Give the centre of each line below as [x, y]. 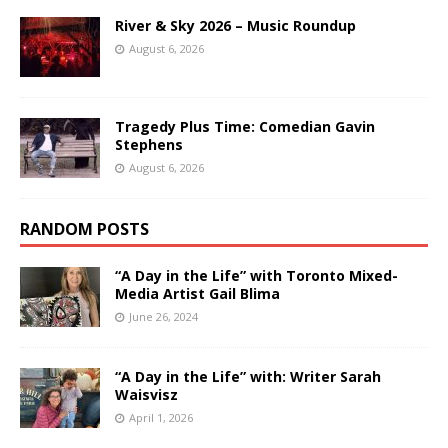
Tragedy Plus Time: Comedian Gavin [245, 126]
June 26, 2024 [163, 316]
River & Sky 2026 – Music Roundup [235, 25]
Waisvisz [146, 394]
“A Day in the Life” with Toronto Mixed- [256, 275]
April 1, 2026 [161, 417]
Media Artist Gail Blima [197, 293]
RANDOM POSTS [84, 228]
